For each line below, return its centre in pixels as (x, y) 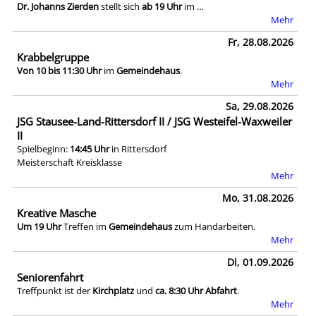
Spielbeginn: (43, 149)
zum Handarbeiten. (214, 227)
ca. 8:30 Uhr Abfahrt (196, 291)
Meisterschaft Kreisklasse (69, 162)
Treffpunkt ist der (55, 291)
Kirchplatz (114, 291)
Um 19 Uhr (39, 227)
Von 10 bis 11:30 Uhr (59, 70)
